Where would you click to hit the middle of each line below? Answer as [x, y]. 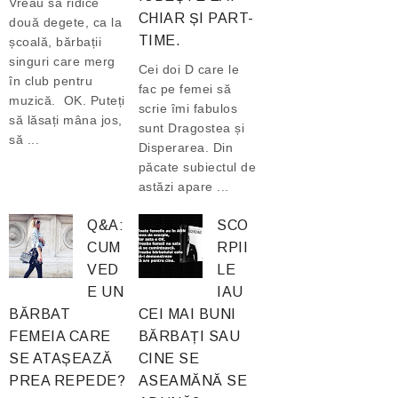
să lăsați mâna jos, [66, 119]
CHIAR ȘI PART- [196, 19]
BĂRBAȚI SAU [189, 336]
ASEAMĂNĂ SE [193, 380]
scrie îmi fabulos [188, 108]
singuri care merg [62, 61]
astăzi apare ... [183, 186]
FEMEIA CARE [60, 336]
